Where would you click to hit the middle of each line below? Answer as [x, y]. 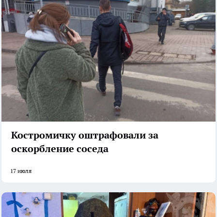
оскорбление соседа [60, 148]
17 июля [21, 170]
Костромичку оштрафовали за [85, 135]
